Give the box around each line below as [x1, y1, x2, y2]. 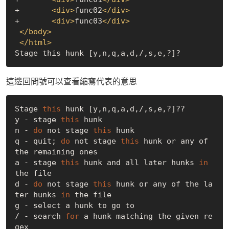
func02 [74, 5, 102, 15]
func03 [74, 16, 102, 26]
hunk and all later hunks [79, 157, 199, 167]
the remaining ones [14, 147, 98, 156]
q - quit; [14, 136, 61, 146]
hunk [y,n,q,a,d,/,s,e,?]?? [60, 104, 185, 113]
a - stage [14, 157, 61, 167]
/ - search [14, 211, 65, 221]
